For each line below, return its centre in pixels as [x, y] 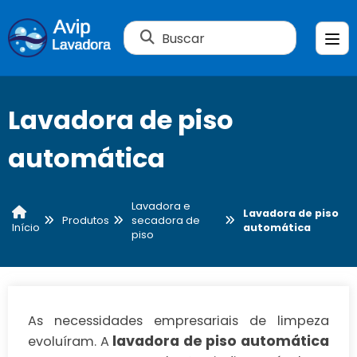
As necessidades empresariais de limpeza [178, 321]
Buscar [184, 38]
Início [26, 228]
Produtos [86, 220]
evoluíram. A [71, 342]
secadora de [166, 220]
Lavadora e [161, 206]
